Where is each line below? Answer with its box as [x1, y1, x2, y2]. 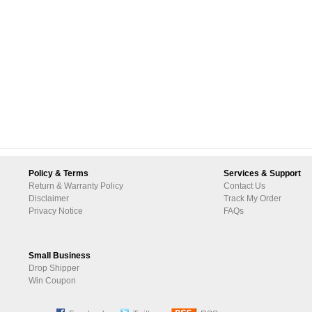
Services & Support [224, 169, 301, 178]
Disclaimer [29, 194, 69, 203]
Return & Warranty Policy [29, 181, 123, 191]
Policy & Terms [29, 169, 88, 178]
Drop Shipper [29, 263, 79, 273]
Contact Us [224, 181, 265, 191]
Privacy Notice [29, 206, 83, 216]
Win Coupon [29, 276, 76, 286]
